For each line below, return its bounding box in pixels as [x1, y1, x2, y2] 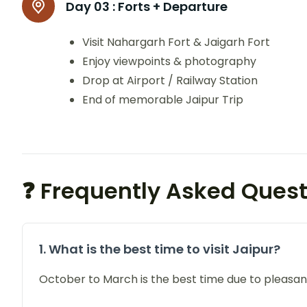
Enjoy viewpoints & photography [82, 53, 256, 70]
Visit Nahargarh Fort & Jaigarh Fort [82, 34, 270, 51]
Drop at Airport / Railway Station [82, 73, 258, 89]
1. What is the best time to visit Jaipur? [39, 241, 280, 258]
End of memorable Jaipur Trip [82, 92, 243, 108]
